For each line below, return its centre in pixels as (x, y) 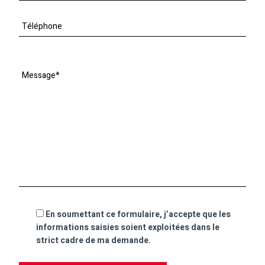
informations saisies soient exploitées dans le (128, 227)
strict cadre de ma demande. (94, 240)
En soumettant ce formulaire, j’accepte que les (138, 214)
